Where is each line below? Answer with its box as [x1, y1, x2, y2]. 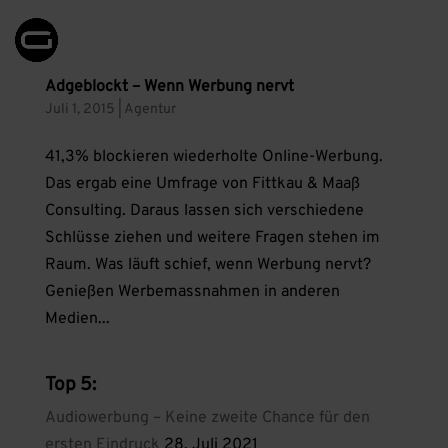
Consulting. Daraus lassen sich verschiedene [44, 201, 364, 221]
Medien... [44, 309, 110, 329]
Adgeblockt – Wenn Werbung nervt [44, 77, 294, 97]
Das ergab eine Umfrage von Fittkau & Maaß [44, 174, 360, 194]
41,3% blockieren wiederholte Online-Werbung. [44, 147, 383, 167]
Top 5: [44, 373, 96, 397]
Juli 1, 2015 [44, 101, 115, 118]
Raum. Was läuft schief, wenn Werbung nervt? [44, 255, 371, 275]
